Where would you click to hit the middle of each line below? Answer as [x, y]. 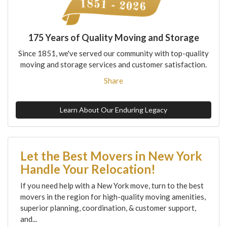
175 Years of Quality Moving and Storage [113, 37]
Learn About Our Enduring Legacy [113, 109]
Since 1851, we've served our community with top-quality [113, 53]
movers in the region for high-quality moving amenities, [113, 196]
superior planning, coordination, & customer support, [108, 207]
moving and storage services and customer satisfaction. [113, 64]
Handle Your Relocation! [88, 169]
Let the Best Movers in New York [111, 156]
